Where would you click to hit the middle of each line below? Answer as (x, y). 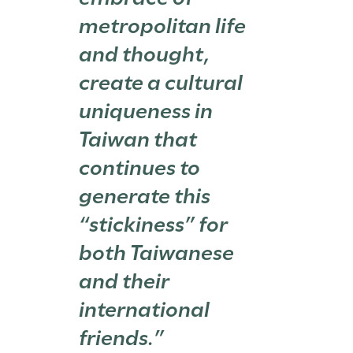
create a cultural (161, 80)
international (145, 307)
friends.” (122, 336)
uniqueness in (146, 109)
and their (124, 279)
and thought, (145, 52)
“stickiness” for (154, 222)
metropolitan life (163, 24)
